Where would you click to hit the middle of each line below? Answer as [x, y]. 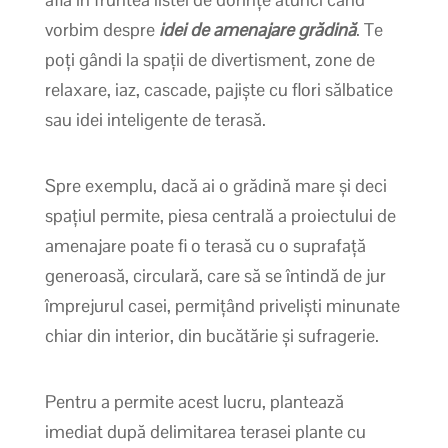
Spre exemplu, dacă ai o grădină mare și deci [215, 185]
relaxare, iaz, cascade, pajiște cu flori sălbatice [218, 89]
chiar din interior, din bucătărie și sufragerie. [211, 335]
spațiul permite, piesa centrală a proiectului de [220, 215]
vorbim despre [101, 29]
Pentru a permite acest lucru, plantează [194, 401]
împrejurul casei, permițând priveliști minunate [222, 305]
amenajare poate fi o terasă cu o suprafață [205, 245]
